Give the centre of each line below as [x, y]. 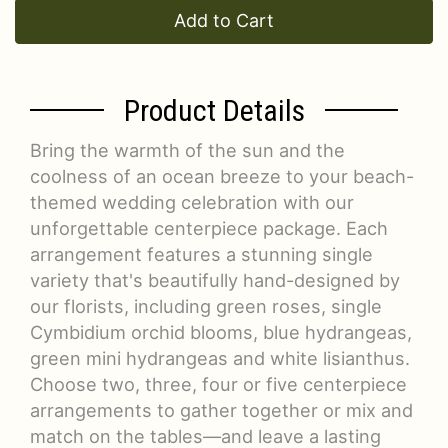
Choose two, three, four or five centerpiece [218, 383]
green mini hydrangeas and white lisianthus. [220, 357]
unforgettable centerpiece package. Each [209, 227]
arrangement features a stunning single [201, 253]
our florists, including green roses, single [206, 305]
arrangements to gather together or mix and [221, 409]
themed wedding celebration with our [192, 201]
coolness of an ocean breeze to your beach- [222, 175]
